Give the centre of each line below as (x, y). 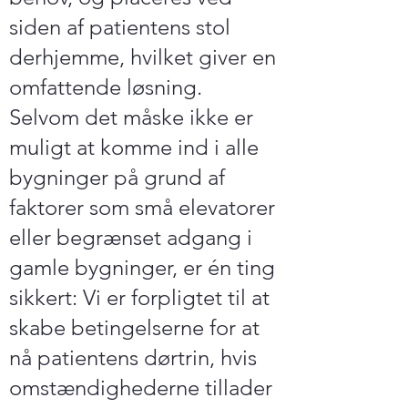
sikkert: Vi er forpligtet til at (139, 297)
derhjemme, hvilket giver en (143, 57)
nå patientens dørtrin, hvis (133, 357)
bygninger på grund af (117, 177)
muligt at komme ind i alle (134, 147)
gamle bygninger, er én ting (142, 267)
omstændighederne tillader (141, 388)
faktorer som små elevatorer (142, 207)
